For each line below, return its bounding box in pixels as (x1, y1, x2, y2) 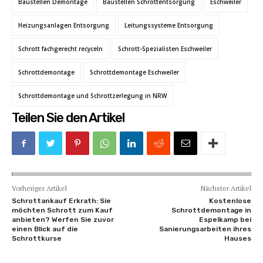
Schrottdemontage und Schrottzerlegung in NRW (18, 92, 167, 100)
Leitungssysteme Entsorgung (124, 21, 213, 30)
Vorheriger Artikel (12, 184, 67, 193)
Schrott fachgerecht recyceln (18, 45, 103, 53)
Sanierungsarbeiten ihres (159, 225, 251, 234)
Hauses (224, 234, 251, 243)
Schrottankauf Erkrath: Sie (12, 197, 111, 205)
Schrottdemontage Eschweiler (90, 68, 179, 77)
